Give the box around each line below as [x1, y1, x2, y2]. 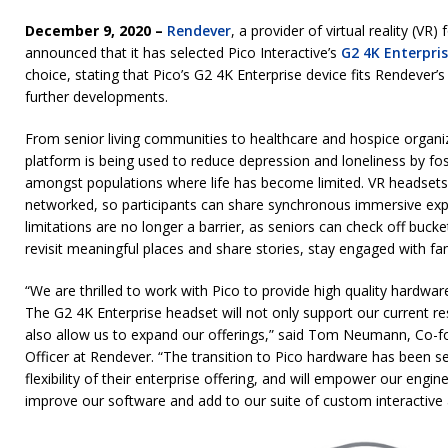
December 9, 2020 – [25, 21, 167, 41]
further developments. [25, 87, 168, 107]
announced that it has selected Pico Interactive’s [25, 43, 341, 63]
